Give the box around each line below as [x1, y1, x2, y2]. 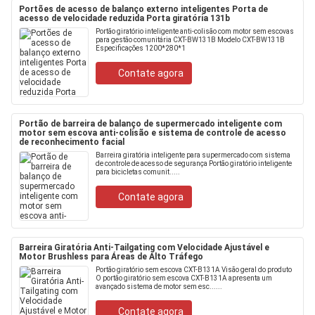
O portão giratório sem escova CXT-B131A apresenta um [96, 274, 272, 282]
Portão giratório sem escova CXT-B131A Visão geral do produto [96, 266, 292, 274]
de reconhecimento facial [19, 137, 124, 147]
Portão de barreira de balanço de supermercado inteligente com [19, 119, 282, 129]
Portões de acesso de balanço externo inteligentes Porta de [19, 4, 268, 14]
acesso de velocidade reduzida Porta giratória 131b [19, 13, 230, 23]
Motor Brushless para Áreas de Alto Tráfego [19, 252, 203, 262]
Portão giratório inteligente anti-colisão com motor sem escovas [96, 27, 294, 35]
